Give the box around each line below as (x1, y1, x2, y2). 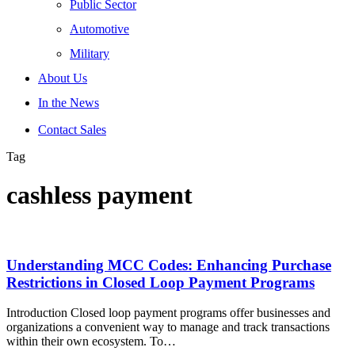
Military (70, 47, 109, 60)
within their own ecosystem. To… (6, 334, 176, 349)
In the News (38, 96, 99, 109)
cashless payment (6, 181, 193, 210)
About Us (38, 71, 87, 85)
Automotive (70, 22, 129, 36)
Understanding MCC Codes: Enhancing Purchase (6, 256, 331, 273)
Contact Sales (38, 123, 106, 136)
